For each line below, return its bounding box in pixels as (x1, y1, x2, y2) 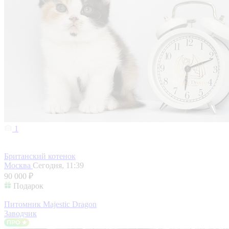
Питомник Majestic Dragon (4, 200, 97, 209)
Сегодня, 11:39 (33, 161, 84, 170)
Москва (4, 161, 33, 170)
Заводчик (4, 209, 37, 218)
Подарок (13, 181, 43, 191)
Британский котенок (4, 152, 76, 161)
